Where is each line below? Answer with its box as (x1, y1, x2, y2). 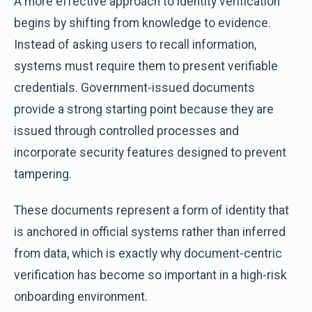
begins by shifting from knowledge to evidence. (14, 15, 271, 30)
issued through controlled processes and (14, 123, 239, 138)
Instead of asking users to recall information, (14, 37, 256, 52)
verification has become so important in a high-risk (14, 268, 287, 283)
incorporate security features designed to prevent (14, 145, 286, 159)
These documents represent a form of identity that (14, 203, 289, 218)
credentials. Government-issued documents (14, 80, 255, 95)
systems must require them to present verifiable (14, 58, 278, 73)
